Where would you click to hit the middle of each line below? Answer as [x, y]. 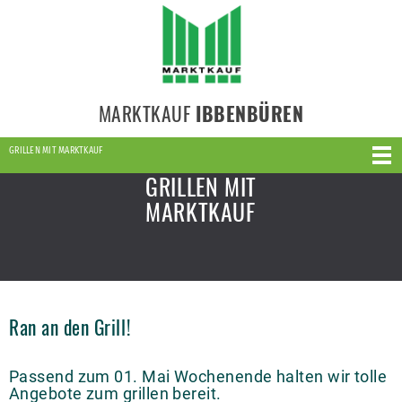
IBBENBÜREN [250, 113]
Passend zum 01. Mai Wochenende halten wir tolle [198, 376]
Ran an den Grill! [70, 327]
